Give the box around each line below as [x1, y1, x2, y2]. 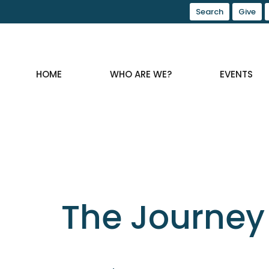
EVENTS [220, 68, 253, 81]
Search [196, 6, 223, 17]
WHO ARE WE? [110, 68, 172, 81]
